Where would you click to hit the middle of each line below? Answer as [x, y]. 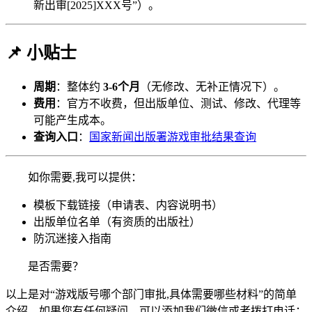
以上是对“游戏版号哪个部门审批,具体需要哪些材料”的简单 [151, 294]
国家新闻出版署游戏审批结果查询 [173, 136]
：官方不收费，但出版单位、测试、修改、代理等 [178, 103]
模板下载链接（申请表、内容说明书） [128, 205]
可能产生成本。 [72, 120]
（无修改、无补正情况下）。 [212, 86]
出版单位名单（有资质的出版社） [117, 221]
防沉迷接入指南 [72, 238]
